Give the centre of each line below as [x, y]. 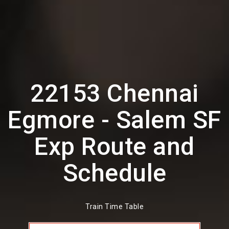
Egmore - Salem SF [114, 120]
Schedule [114, 173]
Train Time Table [114, 207]
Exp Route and [114, 146]
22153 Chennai [114, 93]
